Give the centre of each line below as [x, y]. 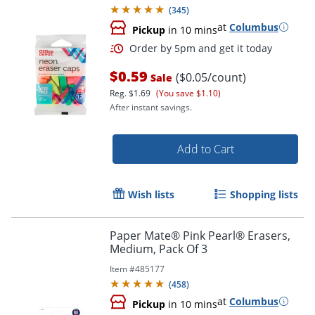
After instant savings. [151, 107]
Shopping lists [264, 194]
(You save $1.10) [188, 93]
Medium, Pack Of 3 [159, 249]
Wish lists [151, 194]
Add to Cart [205, 149]
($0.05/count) [211, 77]
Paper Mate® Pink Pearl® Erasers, [200, 235]
